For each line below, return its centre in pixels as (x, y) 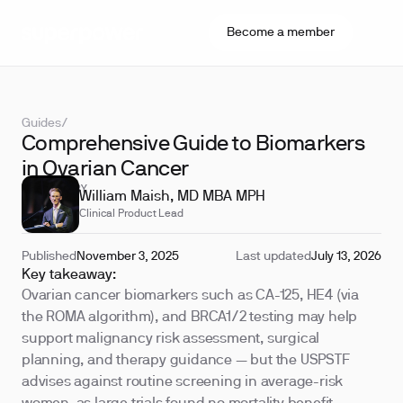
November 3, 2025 (128, 257)
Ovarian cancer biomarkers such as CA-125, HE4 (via (190, 296)
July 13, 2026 (346, 257)
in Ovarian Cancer (105, 170)
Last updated (273, 257)
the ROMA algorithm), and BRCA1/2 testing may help (190, 318)
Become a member (281, 33)
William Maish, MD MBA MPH (172, 197)
